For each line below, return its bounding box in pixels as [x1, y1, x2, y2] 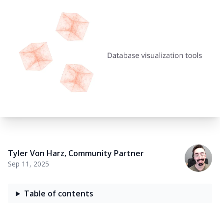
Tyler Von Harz [8, 148, 64, 159]
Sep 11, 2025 [8, 159, 49, 168]
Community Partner [68, 148, 144, 159]
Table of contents [24, 188, 93, 199]
